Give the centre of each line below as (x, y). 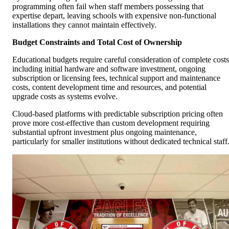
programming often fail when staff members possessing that (108, 7)
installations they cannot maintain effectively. (84, 25)
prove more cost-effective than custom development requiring (111, 123)
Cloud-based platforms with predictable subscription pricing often (118, 114)
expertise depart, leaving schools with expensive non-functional (114, 16)
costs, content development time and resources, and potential (109, 87)
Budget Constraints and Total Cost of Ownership (97, 42)
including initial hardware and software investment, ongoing (109, 69)
